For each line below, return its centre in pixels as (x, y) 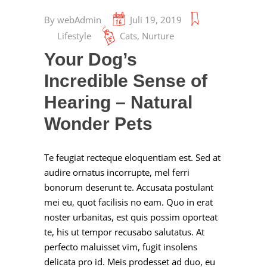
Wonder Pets (98, 124)
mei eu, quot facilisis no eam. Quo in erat (128, 202)
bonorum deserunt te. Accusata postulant (129, 187)
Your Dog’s (91, 59)
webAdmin (79, 20)
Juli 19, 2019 (156, 20)
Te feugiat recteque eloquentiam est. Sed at (132, 157)
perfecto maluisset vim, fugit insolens (121, 247)
